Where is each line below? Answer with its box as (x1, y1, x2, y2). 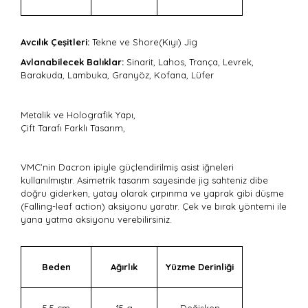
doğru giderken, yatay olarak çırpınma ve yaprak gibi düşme (21, 188, 284, 199)
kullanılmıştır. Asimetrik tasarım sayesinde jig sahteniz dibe (21, 175, 268, 186)
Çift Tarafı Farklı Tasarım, (21, 122, 125, 133)
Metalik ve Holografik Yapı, (21, 109, 135, 120)
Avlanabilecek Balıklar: (21, 56, 124, 67)
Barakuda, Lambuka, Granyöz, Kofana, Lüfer (21, 69, 214, 80)
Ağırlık (111, 261, 137, 272)
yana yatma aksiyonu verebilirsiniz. (21, 214, 172, 225)
